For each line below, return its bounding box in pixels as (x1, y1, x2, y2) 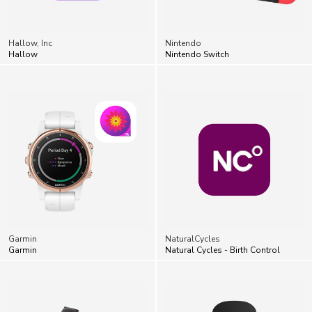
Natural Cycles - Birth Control (165, 244, 280, 256)
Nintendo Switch (165, 48, 229, 60)
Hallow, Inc (8, 37, 52, 49)
